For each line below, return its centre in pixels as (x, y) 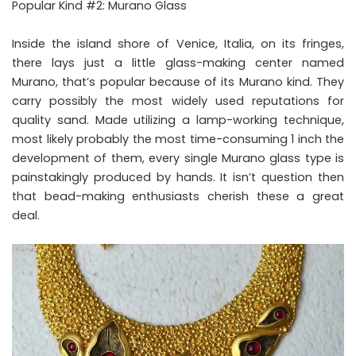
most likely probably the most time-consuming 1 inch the (178, 139)
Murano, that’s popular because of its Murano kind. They (178, 81)
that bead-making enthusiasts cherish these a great (178, 196)
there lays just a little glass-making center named (178, 62)
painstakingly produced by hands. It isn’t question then (178, 177)
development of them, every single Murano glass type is (178, 158)
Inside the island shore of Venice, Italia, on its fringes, (178, 43)
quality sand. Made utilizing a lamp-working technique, (178, 120)
